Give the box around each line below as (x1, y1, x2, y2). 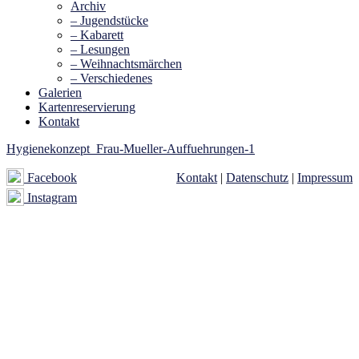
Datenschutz (226, 171, 288, 185)
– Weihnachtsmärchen (71, 57, 182, 71)
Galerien (38, 86, 82, 100)
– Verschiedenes (71, 71, 152, 86)
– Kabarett (71, 28, 123, 42)
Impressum (297, 171, 353, 185)
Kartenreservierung (38, 100, 135, 115)
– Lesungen (71, 42, 130, 57)
